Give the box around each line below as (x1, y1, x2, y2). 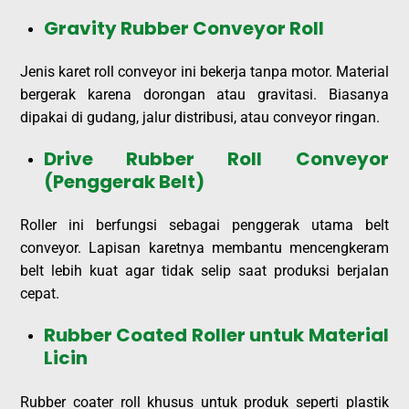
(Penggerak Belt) (44, 169, 204, 195)
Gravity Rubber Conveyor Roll (44, 15, 324, 41)
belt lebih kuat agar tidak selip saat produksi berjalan (20, 262, 389, 280)
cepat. (20, 285, 60, 303)
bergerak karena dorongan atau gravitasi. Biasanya (20, 86, 389, 104)
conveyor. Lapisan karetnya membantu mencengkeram (20, 239, 389, 257)
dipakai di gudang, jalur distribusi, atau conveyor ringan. (20, 109, 381, 127)
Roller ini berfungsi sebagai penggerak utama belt (20, 216, 389, 235)
